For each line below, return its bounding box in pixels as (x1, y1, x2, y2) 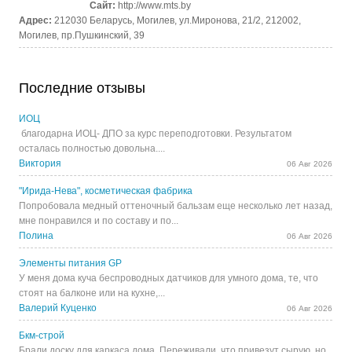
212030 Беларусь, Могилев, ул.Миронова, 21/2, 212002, (54, 14, 302, 26)
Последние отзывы (19, 80, 146, 97)
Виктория (19, 158, 62, 170)
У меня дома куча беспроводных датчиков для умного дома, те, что (19, 273, 319, 284)
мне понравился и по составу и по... (19, 215, 179, 227)
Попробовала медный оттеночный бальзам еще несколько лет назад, (19, 200, 333, 212)
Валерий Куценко (19, 302, 97, 314)
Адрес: (19, 14, 55, 26)
